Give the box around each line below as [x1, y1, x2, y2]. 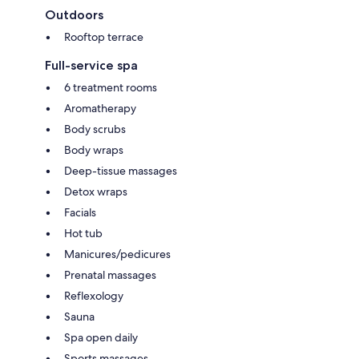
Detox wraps [64, 184, 127, 199]
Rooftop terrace [64, 29, 143, 44]
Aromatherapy [64, 100, 136, 115]
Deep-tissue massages [64, 163, 177, 178]
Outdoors [45, 6, 103, 22]
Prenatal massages [64, 267, 156, 282]
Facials [64, 204, 96, 220]
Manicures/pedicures [64, 246, 171, 261]
